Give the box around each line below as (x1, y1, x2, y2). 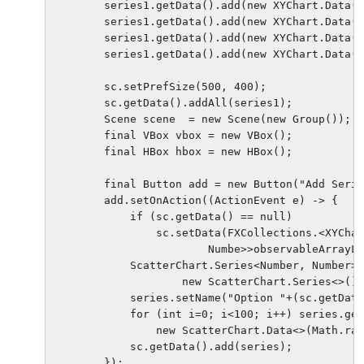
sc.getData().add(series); (52, 340, 292, 353)
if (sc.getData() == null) (52, 210, 292, 223)
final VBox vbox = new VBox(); (52, 129, 292, 142)
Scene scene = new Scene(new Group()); (52, 113, 351, 126)
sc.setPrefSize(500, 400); (52, 80, 266, 93)
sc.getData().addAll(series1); (52, 97, 292, 110)
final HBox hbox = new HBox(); (52, 145, 292, 158)
